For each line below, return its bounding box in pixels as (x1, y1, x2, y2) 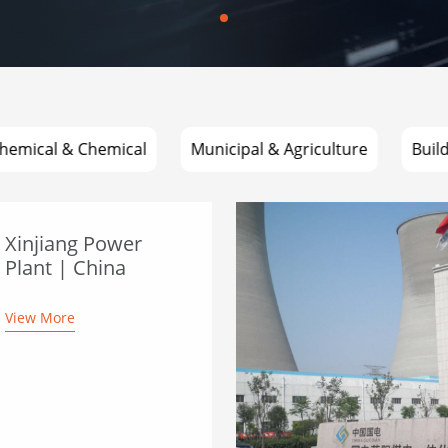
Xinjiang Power (4, 230, 142, 257)
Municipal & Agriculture (190, 138, 368, 160)
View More (4, 308, 75, 327)
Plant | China (4, 254, 126, 281)
